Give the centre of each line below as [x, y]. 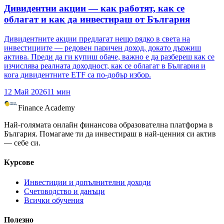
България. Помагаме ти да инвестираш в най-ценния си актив [110, 134]
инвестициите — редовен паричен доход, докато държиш [102, 48]
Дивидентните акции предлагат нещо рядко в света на [97, 39]
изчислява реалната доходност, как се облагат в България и [105, 66]
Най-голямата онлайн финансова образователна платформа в [108, 125]
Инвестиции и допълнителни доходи [87, 182]
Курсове [19, 162]
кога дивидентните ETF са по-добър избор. [77, 75]
